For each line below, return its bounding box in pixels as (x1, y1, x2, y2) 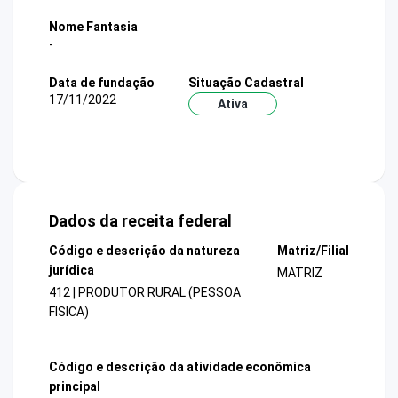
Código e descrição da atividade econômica (49, 359, 311, 374)
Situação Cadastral (188, 75, 304, 90)
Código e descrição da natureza (49, 243, 240, 259)
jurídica (49, 263, 94, 278)
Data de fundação (49, 75, 155, 90)
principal (49, 378, 100, 394)
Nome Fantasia (49, 20, 138, 35)
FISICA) (49, 305, 89, 320)
